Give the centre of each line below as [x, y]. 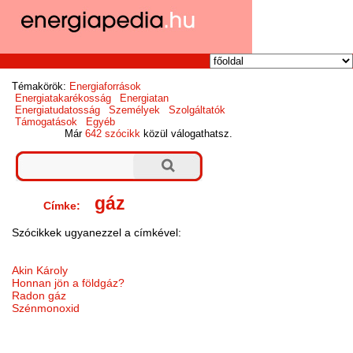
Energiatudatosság [58, 110]
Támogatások [46, 122]
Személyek [135, 110]
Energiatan [145, 98]
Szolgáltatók [197, 110]
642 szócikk [113, 134]
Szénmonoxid [46, 308]
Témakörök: [39, 87]
